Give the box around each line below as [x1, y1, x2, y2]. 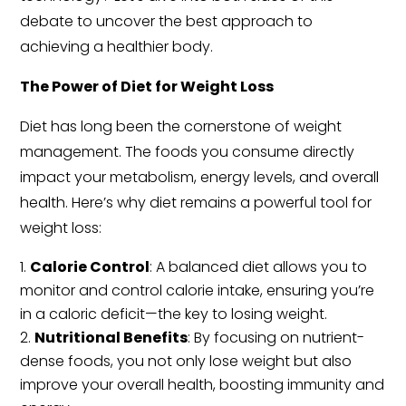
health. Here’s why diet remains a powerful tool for [20, 192, 372, 214]
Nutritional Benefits [34, 327, 188, 349]
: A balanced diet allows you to [150, 256, 368, 278]
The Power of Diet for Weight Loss [20, 76, 275, 98]
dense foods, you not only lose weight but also [20, 351, 353, 372]
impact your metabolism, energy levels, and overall [20, 167, 380, 188]
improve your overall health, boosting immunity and [20, 374, 385, 396]
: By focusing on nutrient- [188, 327, 365, 349]
